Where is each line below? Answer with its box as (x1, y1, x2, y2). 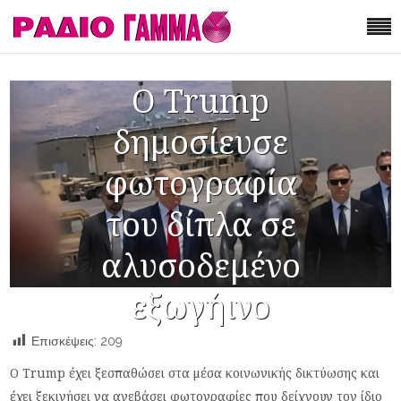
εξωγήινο (131, 285, 270, 328)
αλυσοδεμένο (100, 243, 301, 287)
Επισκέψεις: (31, 334, 98, 349)
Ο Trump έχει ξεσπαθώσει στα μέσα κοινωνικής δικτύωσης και (10, 364, 380, 382)
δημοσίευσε (113, 120, 288, 164)
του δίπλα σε (105, 202, 296, 246)
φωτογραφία (104, 161, 297, 205)
